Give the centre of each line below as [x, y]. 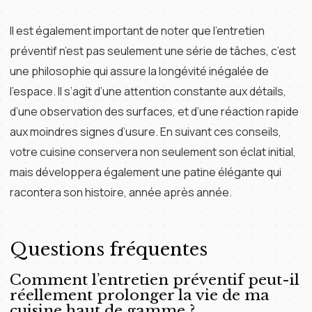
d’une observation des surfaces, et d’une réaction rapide [154, 111]
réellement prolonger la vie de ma [140, 295]
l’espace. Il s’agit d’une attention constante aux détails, [148, 91]
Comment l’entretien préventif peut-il [155, 280]
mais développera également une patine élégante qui [146, 172]
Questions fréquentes [109, 249]
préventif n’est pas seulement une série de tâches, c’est [153, 51]
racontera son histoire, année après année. [121, 192]
